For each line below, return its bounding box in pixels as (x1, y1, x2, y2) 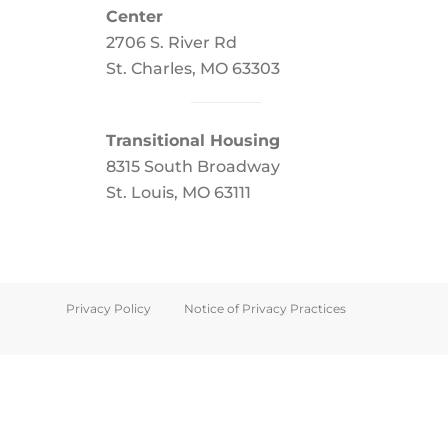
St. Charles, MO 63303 (106, 59, 280, 78)
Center (106, 7, 163, 26)
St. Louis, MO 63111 (106, 183, 251, 202)
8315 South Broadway (106, 157, 280, 176)
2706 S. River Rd (106, 33, 237, 52)
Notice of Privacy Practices (184, 301, 346, 316)
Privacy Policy (66, 301, 151, 316)
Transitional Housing (106, 131, 280, 150)
